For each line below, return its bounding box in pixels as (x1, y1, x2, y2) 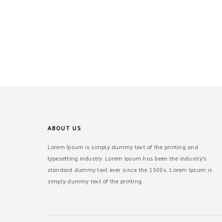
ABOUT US (47, 125, 81, 132)
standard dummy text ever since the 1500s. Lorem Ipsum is (47, 166, 213, 173)
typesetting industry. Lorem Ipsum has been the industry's (47, 155, 207, 162)
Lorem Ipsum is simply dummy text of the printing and (47, 144, 199, 151)
